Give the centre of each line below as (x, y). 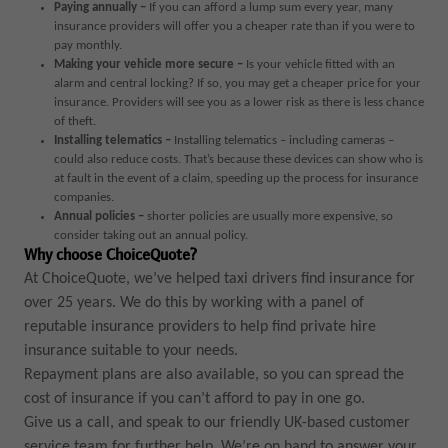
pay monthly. (87, 46)
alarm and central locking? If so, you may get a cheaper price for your (237, 84)
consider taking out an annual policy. (150, 236)
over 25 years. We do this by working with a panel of (193, 303)
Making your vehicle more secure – (149, 65)
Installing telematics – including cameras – (283, 141)
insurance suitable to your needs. (130, 351)
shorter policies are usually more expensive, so (269, 217)
